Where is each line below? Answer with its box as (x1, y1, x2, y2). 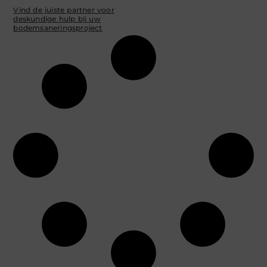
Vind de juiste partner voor (13, 5, 114, 14)
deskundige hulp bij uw (13, 14, 101, 23)
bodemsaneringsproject (13, 23, 103, 32)
